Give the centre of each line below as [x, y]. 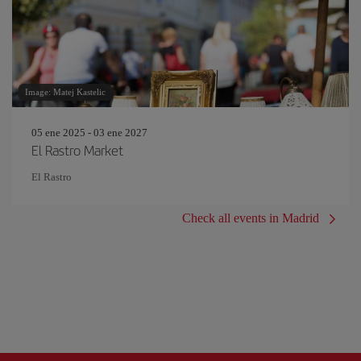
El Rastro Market [77, 150]
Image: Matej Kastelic [65, 92]
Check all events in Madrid [251, 218]
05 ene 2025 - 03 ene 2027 [89, 133]
